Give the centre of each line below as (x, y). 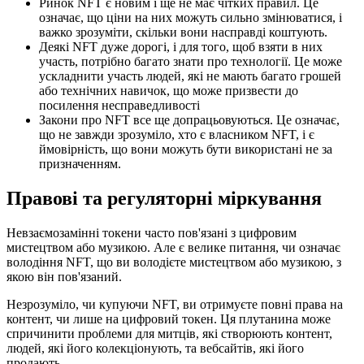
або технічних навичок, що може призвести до (169, 91)
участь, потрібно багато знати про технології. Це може (191, 62)
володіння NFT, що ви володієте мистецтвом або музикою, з (174, 262)
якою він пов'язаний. (64, 276)
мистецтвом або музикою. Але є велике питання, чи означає (173, 247)
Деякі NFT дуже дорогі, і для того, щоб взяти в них (181, 47)
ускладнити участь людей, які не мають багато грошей (190, 76)
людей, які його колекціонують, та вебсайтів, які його (155, 348)
